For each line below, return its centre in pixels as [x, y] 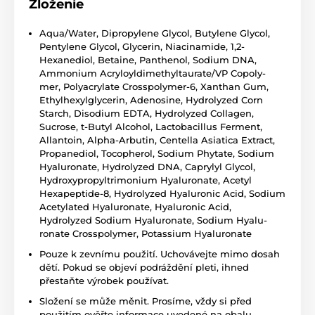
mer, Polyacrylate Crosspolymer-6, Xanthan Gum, [154, 86]
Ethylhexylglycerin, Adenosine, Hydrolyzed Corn [151, 99]
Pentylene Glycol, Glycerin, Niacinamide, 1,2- [142, 46]
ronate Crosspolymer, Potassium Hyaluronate [146, 233]
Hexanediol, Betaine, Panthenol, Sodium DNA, [148, 59]
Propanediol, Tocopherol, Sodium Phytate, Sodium [157, 153]
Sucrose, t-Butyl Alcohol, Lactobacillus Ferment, [151, 126]
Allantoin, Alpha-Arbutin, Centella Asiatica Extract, [157, 140]
